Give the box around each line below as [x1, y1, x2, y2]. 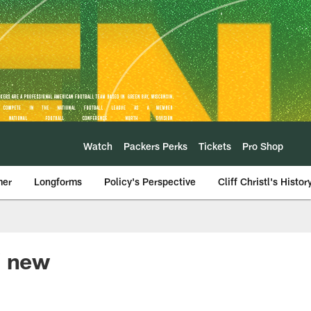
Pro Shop [242, 140, 283, 152]
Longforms [34, 176, 82, 187]
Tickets [199, 140, 231, 152]
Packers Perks [124, 140, 187, 152]
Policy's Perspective [104, 176, 196, 187]
